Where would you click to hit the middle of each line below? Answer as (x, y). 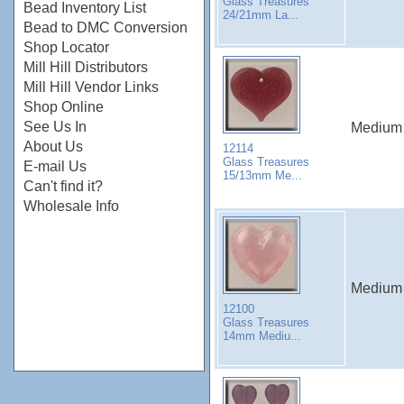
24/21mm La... (261, 14)
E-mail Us (55, 166)
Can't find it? (63, 186)
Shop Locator (66, 47)
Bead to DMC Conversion (106, 28)
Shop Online (64, 107)
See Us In (55, 127)
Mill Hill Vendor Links (91, 87)
